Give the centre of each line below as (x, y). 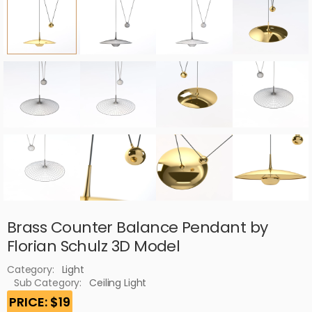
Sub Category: (48, 282)
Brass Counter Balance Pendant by (138, 227)
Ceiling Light (118, 282)
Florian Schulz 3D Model (94, 246)
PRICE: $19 (40, 302)
